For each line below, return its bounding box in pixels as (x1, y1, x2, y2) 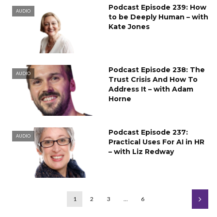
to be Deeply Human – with (108, 12, 208, 21)
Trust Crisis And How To (108, 75, 198, 84)
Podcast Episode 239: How (108, 2, 206, 12)
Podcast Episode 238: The (108, 65, 205, 74)
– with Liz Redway (108, 147, 174, 156)
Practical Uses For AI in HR (108, 137, 204, 146)
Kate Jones (108, 22, 150, 31)
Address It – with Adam (108, 84, 193, 93)
